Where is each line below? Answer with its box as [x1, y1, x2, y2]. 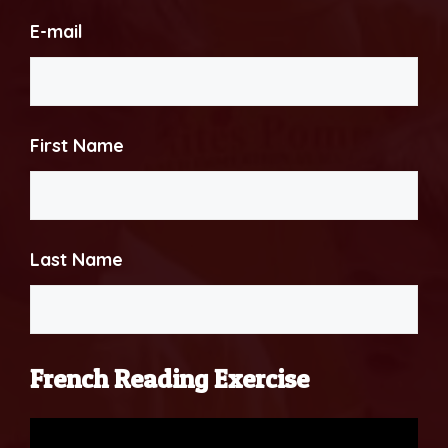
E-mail [30, 20, 83, 44]
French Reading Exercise [30, 363, 309, 395]
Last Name [30, 248, 123, 272]
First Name [30, 134, 124, 158]
